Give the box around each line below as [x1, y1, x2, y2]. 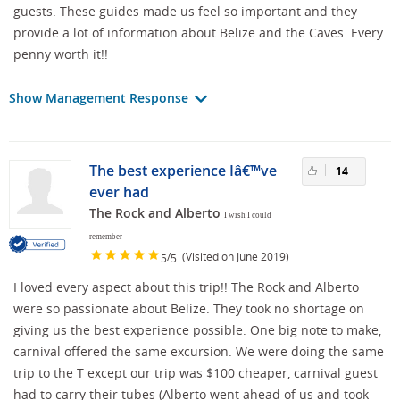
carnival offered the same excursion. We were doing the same [13, 342, 384, 360]
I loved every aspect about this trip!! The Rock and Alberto [13, 278, 359, 296]
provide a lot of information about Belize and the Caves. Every [13, 23, 383, 41]
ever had [89, 181, 149, 202]
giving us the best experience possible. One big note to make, [13, 321, 381, 338]
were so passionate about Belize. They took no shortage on [13, 299, 364, 317]
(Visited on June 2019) [177, 249, 289, 264]
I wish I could [224, 210, 271, 220]
